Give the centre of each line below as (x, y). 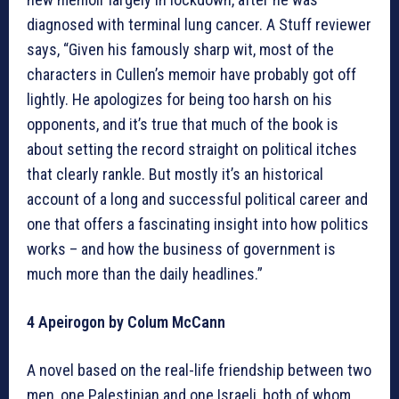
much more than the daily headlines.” (145, 274)
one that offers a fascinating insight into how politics (198, 224)
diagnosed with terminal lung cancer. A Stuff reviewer (199, 25)
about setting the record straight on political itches (192, 150)
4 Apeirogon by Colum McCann (126, 322)
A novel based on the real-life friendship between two (199, 370)
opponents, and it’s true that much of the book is (183, 125)
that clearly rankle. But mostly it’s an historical (175, 175)
